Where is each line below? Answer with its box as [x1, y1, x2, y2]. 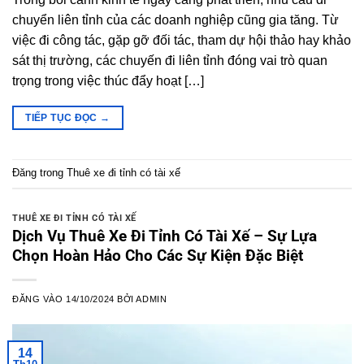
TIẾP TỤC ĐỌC [25, 111, 101, 123]
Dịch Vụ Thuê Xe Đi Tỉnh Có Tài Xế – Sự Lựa [12, 227, 317, 246]
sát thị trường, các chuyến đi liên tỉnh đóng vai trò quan [12, 53, 327, 67]
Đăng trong [12, 167, 67, 180]
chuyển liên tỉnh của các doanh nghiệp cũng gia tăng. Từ [12, 12, 339, 27]
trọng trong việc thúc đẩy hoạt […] [12, 73, 204, 88]
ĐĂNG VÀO [12, 294, 67, 305]
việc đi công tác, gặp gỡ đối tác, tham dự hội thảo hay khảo [12, 32, 351, 47]
